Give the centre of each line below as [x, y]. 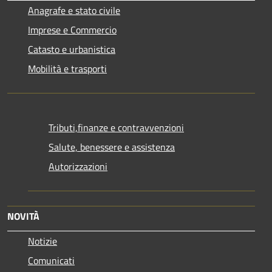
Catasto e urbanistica [72, 49]
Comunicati [51, 261]
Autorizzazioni [78, 167]
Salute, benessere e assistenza [112, 147]
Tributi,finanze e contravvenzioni [116, 128]
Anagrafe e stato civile [74, 11]
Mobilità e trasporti [67, 69]
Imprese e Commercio [72, 30]
